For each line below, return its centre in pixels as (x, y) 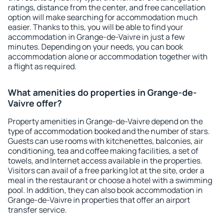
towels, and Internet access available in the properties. (105, 161)
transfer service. (37, 210)
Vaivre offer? (35, 103)
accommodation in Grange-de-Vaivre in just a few (96, 37)
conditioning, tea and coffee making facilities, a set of (103, 151)
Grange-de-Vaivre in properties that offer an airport (99, 200)
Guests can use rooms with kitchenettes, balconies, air (106, 141)
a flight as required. (42, 66)
